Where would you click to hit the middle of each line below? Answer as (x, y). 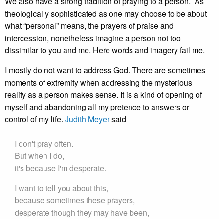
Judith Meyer (87, 119)
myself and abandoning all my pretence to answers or (97, 107)
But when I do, (39, 156)
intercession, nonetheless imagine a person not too (93, 38)
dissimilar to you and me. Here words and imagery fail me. (105, 50)
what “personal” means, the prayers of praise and (89, 26)
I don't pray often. (44, 143)
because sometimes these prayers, (75, 200)
